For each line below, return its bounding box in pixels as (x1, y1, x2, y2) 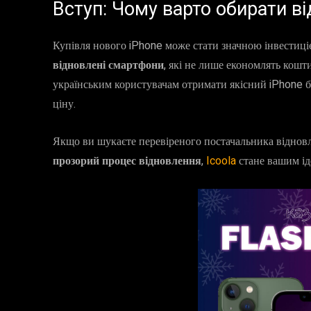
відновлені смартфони (53, 57, 164, 74)
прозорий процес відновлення (53, 153, 201, 169)
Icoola (206, 153, 239, 169)
